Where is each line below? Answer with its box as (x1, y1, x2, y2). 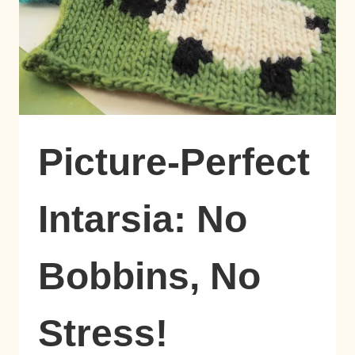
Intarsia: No (38, 197, 247, 240)
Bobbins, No (38, 254, 261, 297)
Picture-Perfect (38, 140, 310, 183)
